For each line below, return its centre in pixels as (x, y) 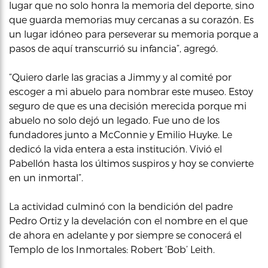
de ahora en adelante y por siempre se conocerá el (125, 235)
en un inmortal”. (46, 177)
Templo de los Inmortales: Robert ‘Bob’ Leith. (112, 249)
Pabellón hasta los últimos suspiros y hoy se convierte (131, 163)
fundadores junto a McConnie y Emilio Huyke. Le (121, 134)
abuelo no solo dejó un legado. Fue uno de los (114, 120)
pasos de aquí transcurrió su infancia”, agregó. (113, 48)
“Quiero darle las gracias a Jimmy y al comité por (120, 77)
